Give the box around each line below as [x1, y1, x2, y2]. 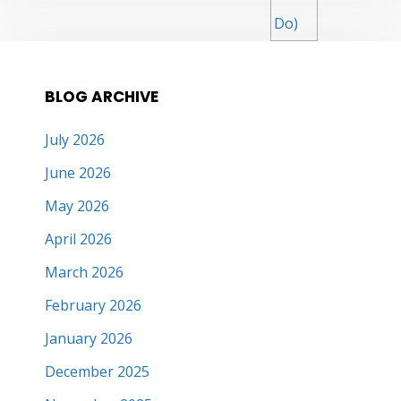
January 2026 [45, 328, 132, 348]
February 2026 [45, 294, 141, 315]
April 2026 [45, 228, 112, 249]
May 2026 [45, 195, 109, 216]
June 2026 [45, 162, 111, 183]
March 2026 [45, 261, 124, 282]
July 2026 [45, 129, 105, 149]
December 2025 [45, 361, 149, 381]
